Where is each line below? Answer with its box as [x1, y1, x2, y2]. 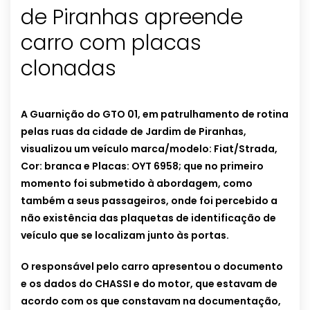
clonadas [21, 54, 116, 84]
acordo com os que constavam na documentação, [21, 294, 281, 309]
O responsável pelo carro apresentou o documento [21, 259, 283, 274]
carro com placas [21, 28, 201, 58]
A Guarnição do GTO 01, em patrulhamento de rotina [21, 107, 289, 122]
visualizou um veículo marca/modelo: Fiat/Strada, [21, 142, 277, 156]
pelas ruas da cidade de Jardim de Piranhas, [21, 125, 246, 139]
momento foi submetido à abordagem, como [21, 176, 253, 191]
